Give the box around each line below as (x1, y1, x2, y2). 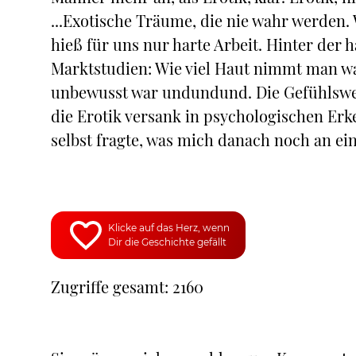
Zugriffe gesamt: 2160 (51, 276, 203, 297)
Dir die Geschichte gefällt (108, 236, 226, 248)
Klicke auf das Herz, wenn (108, 222, 230, 234)
